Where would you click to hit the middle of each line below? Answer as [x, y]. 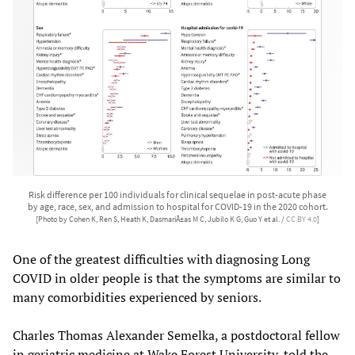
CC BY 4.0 [302, 219]
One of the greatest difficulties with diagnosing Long [161, 259]
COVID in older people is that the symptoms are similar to [177, 278]
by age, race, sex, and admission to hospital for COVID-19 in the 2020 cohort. [177, 206]
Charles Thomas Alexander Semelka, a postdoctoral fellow [176, 335]
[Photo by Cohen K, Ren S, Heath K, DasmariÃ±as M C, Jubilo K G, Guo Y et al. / [161, 219]
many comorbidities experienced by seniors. [137, 297]
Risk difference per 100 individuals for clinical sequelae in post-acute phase [177, 194]
